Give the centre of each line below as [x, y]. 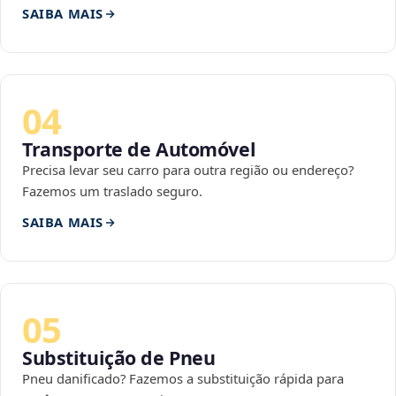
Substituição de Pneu [119, 358]
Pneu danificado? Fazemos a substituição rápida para [183, 379]
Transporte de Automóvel [139, 149]
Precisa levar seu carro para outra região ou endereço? [188, 170]
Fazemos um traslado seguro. [112, 191]
